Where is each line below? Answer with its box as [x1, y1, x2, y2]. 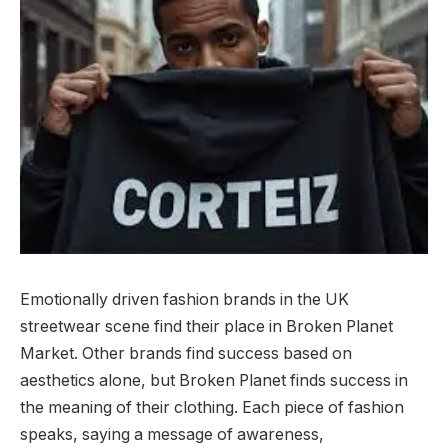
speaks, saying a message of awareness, [20, 424, 324, 444]
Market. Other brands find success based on [20, 343, 352, 363]
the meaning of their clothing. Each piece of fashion [20, 397, 404, 417]
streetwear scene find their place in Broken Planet [20, 316, 393, 336]
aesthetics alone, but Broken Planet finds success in [20, 370, 408, 390]
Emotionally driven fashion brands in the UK [20, 289, 349, 309]
